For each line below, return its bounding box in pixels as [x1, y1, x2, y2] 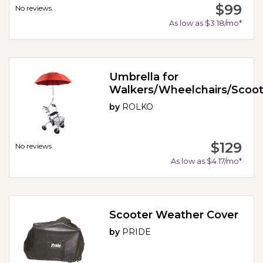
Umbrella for [109, 70, 179, 83]
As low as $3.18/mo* [168, 18, 242, 28]
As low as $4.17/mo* [170, 156, 242, 166]
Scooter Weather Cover [109, 208, 239, 221]
